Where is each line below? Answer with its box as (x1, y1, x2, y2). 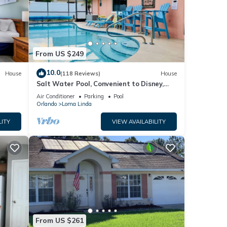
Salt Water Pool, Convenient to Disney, (36, 80, 164, 88)
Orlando (36, 100, 57, 108)
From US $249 (35, 49, 84, 58)
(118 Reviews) (60, 69, 100, 77)
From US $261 (35, 216, 84, 225)
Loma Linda (61, 100, 92, 108)
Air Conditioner (36, 93, 74, 100)
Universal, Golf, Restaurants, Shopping (36, 89, 162, 97)
